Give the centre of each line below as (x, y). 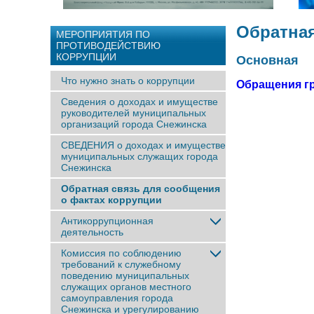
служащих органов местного (126, 287)
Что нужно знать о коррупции (128, 81)
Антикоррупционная (107, 221)
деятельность (92, 232)
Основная (267, 61)
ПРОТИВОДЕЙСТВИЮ (108, 46)
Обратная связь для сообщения (141, 189)
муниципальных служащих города (139, 156)
